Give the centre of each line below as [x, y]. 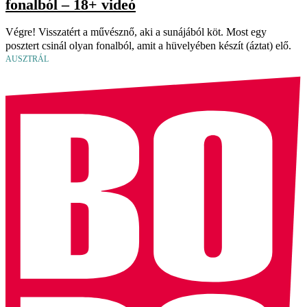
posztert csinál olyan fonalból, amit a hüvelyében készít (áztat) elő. [148, 46]
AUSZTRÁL [27, 59]
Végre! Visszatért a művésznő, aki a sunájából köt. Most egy [136, 32]
